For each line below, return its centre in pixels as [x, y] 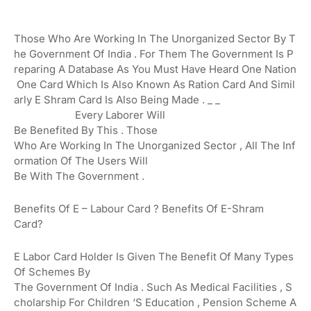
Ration [204, 84]
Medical [211, 287]
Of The [79, 160]
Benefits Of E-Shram [213, 208]
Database [92, 69]
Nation [280, 69]
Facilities [255, 287]
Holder [98, 256]
